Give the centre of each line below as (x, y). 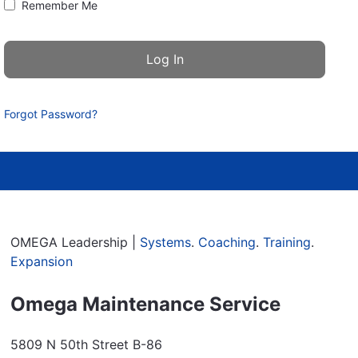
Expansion (42, 261)
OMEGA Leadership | (76, 242)
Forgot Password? (51, 113)
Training (287, 242)
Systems (166, 242)
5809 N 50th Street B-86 (87, 344)
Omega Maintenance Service (146, 304)
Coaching (227, 242)
